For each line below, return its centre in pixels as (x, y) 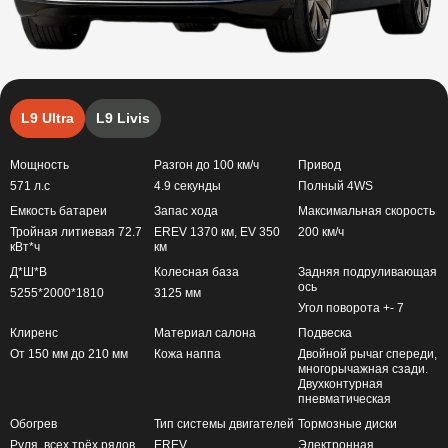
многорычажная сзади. (363, 368)
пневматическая (344, 398)
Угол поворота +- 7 (351, 307)
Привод (319, 164)
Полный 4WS (335, 185)
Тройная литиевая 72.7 (76, 231)
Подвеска (325, 332)
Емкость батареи (58, 210)
